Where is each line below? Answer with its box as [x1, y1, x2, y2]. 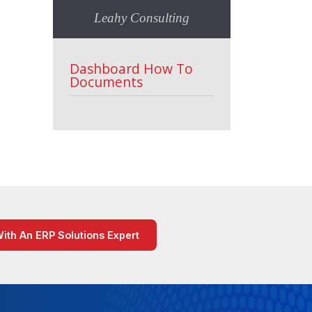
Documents [70, 72, 143, 92]
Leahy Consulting [94, 10, 189, 26]
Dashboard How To [70, 59, 193, 79]
